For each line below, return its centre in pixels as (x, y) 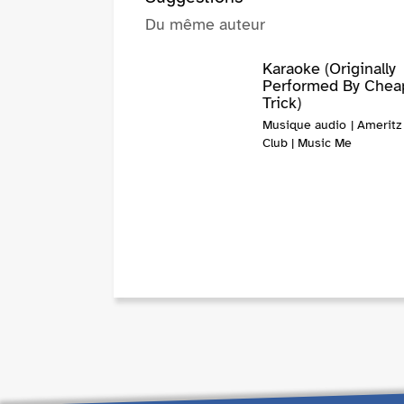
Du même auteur (205, 25)
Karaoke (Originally (330, 69)
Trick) (282, 103)
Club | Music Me (308, 143)
